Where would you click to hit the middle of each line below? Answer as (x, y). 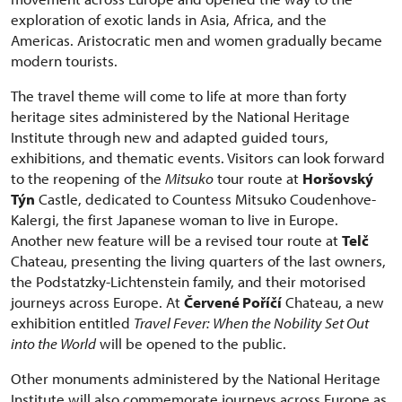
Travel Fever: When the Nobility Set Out (251, 322)
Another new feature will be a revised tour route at (176, 240)
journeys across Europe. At (97, 301)
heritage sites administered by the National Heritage (180, 116)
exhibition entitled (72, 322)
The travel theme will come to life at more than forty (179, 95)
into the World (53, 343)
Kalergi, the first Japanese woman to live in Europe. (175, 219)
